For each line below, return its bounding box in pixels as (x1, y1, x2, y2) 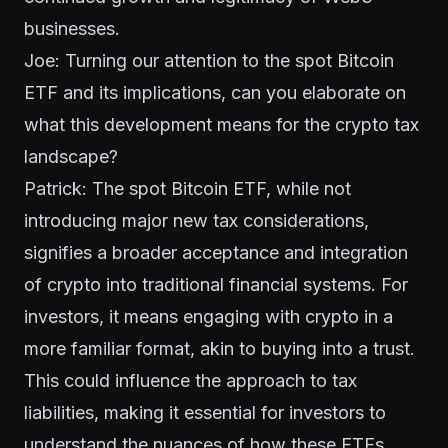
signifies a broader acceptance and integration (24, 242, 408, 263)
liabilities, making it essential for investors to (24, 402, 386, 423)
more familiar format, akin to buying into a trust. (24, 338, 415, 359)
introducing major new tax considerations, (24, 210, 369, 231)
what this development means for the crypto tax (24, 114, 419, 135)
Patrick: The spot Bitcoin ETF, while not (24, 178, 351, 199)
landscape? (24, 146, 118, 167)
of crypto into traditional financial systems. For (24, 274, 408, 295)
